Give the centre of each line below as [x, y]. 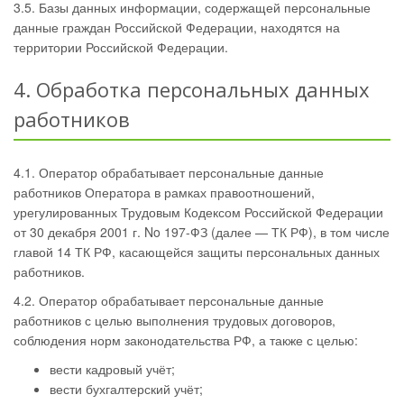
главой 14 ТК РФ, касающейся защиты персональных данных [197, 252]
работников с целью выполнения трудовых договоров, [174, 320]
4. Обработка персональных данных [192, 89]
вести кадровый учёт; [112, 369]
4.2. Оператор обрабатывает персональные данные [169, 300]
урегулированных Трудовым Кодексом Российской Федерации [198, 212]
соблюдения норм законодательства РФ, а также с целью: [186, 340]
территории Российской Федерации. [121, 47]
